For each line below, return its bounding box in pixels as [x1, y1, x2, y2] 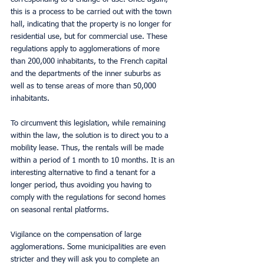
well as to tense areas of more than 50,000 [11, 82, 159, 91]
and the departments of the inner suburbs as [11, 70, 163, 78]
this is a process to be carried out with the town [11, 8, 174, 16]
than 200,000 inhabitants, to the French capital [11, 58, 170, 66]
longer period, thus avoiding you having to [11, 181, 154, 190]
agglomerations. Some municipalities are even [11, 243, 168, 252]
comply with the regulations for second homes [11, 194, 168, 202]
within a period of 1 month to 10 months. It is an [11, 157, 177, 165]
